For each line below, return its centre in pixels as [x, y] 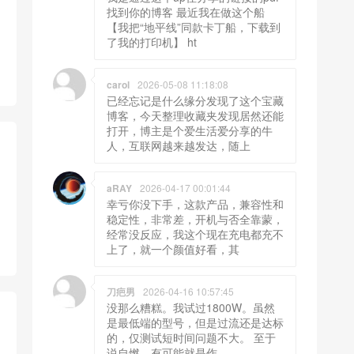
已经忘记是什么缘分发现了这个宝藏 [195, 101]
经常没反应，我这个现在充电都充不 [195, 234]
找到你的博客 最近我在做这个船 [186, 12]
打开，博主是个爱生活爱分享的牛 [190, 131]
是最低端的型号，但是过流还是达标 [195, 323]
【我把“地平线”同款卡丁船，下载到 [194, 27]
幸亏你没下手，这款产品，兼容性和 [195, 204]
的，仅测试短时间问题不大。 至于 [191, 338]
